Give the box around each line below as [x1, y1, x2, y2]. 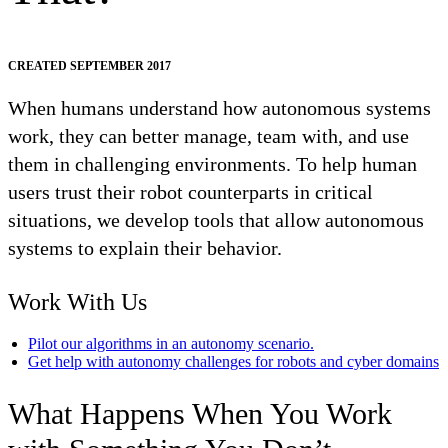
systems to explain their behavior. [8, 237, 282, 260]
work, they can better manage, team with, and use [8, 125, 409, 148]
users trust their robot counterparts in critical [8, 181, 373, 204]
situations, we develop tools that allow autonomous [8, 209, 424, 232]
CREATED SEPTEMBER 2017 [8, 59, 171, 74]
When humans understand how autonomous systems [8, 97, 431, 120]
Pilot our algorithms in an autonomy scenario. [28, 335, 314, 353]
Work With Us [8, 289, 147, 316]
